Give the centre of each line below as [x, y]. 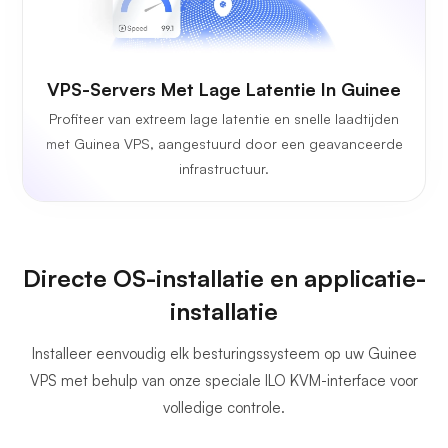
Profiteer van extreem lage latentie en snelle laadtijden [224, 119]
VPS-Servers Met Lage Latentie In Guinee [224, 89]
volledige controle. [224, 408]
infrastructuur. [224, 169]
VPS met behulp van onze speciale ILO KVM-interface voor [224, 381]
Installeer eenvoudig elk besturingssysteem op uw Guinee [224, 354]
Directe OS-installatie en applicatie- [224, 278]
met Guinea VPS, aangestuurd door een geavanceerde [224, 144]
